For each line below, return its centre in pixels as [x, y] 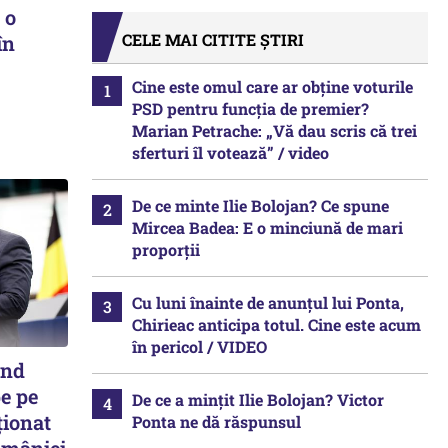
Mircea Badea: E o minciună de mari [267, 227]
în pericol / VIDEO [199, 346]
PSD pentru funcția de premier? [250, 108]
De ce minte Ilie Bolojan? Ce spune [260, 205]
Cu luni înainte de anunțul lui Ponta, [268, 302]
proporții [166, 249]
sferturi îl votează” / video [230, 152]
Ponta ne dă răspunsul [216, 421]
